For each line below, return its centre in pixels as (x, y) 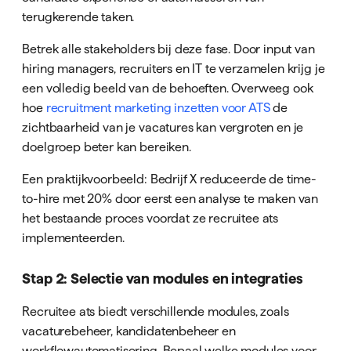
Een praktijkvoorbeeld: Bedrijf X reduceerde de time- (170, 178)
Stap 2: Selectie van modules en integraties (163, 279)
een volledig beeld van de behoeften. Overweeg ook (168, 87)
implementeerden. (73, 237)
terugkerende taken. (78, 16)
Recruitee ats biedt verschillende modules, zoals (156, 311)
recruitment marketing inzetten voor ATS (158, 107)
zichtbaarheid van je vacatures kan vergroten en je (163, 127)
